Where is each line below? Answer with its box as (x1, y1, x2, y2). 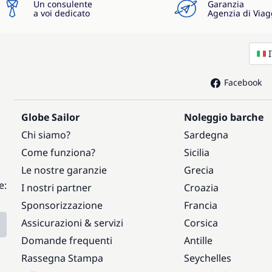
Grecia (183, 163, 214, 177)
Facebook (223, 76, 262, 88)
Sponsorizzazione (21, 199, 103, 212)
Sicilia (183, 146, 209, 159)
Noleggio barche (183, 110, 263, 124)
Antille (183, 234, 212, 247)
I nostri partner (21, 181, 92, 194)
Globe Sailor (21, 110, 80, 124)
